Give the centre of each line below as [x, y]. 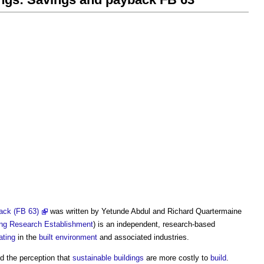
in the [27, 237]
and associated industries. [143, 237]
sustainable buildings [108, 258]
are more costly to [177, 258]
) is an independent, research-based [154, 224]
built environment [68, 237]
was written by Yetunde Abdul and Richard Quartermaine [145, 211]
